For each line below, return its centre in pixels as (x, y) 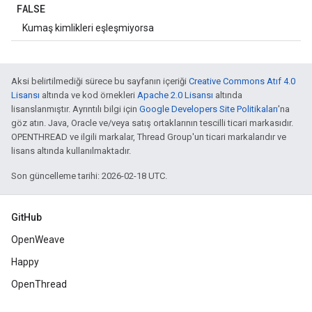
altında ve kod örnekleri (88, 95)
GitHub (26, 217)
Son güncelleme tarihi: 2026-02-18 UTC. (89, 176)
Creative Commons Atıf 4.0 (242, 81)
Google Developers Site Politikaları (209, 109)
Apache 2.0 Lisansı (175, 95)
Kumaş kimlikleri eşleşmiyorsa (88, 28)
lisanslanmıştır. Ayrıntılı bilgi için (75, 109)
